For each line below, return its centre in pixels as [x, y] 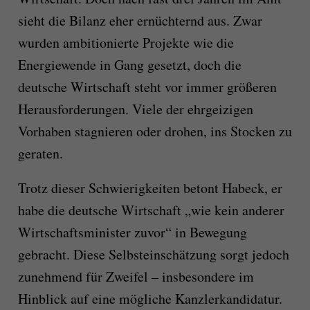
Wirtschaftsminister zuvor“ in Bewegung [132, 232]
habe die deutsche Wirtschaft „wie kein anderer [151, 210]
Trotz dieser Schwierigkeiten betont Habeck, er [150, 188]
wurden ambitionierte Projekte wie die [126, 43]
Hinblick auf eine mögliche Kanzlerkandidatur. [150, 299]
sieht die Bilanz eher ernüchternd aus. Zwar [140, 21]
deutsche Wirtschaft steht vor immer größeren [147, 87]
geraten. [40, 154]
